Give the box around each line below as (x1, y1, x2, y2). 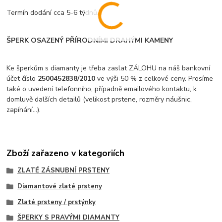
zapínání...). (6, 105, 41, 115)
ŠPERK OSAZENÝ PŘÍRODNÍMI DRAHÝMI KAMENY (6, 36, 173, 46)
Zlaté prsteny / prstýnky (17, 197, 96, 207)
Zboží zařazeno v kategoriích (6, 147, 125, 159)
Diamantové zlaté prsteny (17, 181, 102, 191)
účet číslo (6, 74, 38, 84)
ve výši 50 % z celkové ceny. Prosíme (95, 74, 214, 84)
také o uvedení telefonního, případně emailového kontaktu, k (6, 84, 197, 94)
